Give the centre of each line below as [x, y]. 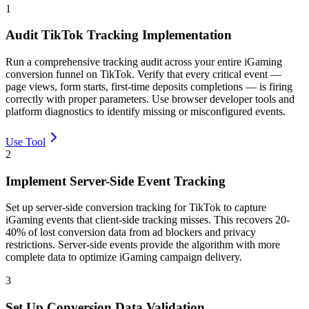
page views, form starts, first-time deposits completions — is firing [149, 87]
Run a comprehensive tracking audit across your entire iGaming [144, 62]
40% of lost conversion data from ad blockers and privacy [131, 232]
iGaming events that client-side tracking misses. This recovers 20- [148, 220]
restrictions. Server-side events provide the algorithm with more [143, 245]
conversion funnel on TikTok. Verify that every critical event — [143, 74]
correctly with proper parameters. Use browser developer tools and [150, 99]
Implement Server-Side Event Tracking [116, 181]
